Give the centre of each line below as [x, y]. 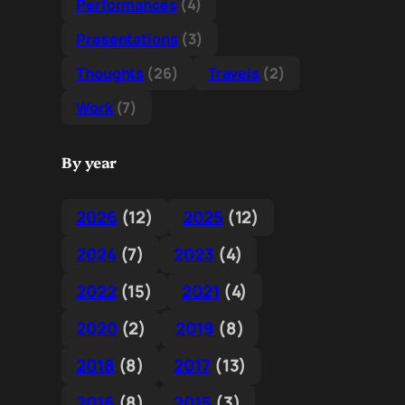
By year [89, 162]
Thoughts [110, 74]
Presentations [127, 39]
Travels [234, 74]
